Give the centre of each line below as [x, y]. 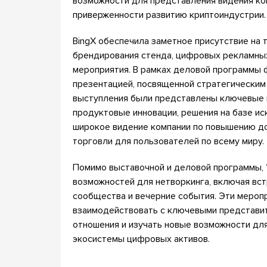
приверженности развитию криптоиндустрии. [169, 15]
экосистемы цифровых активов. [141, 239]
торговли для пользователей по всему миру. [168, 141]
